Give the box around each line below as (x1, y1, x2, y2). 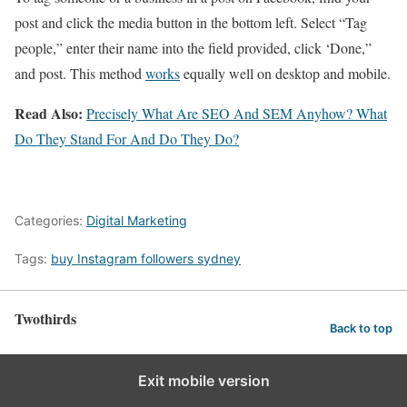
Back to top (330, 321, 392, 335)
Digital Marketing (86, 213, 187, 229)
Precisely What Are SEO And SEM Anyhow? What (86, 104, 387, 124)
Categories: (15, 213, 86, 229)
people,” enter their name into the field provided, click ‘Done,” (15, 38, 372, 58)
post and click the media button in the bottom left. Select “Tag (15, 13, 367, 33)
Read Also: (15, 103, 86, 124)
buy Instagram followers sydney (51, 251, 241, 267)
